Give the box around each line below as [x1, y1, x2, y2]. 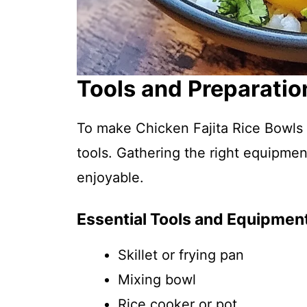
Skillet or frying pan [118, 247, 244, 263]
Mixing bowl [118, 271, 196, 288]
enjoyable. [77, 169, 144, 186]
